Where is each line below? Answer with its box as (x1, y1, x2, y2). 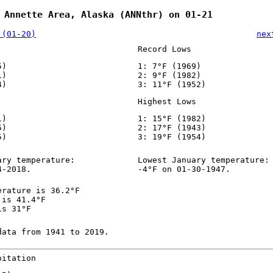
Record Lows (137, 44, 191, 54)
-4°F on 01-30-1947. (137, 165, 230, 174)
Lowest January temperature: (137, 155, 269, 165)
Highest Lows (137, 97, 196, 107)
